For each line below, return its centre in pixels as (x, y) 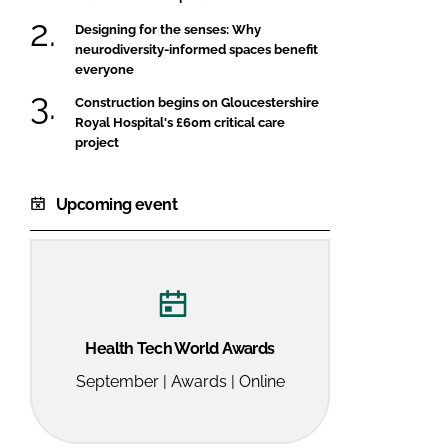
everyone (104, 69)
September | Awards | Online (180, 382)
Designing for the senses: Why (168, 29)
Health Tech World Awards (180, 349)
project (97, 142)
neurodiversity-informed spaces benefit (196, 49)
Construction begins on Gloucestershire (197, 102)
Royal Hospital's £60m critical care (180, 122)
